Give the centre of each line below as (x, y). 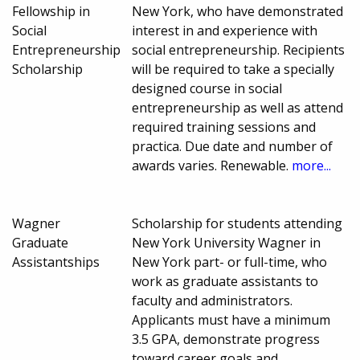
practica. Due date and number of (233, 146)
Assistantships (56, 262)
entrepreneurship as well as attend (238, 107)
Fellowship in (51, 11)
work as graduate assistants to (225, 281)
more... (312, 165)
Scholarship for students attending (237, 223)
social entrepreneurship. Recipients (239, 49)
